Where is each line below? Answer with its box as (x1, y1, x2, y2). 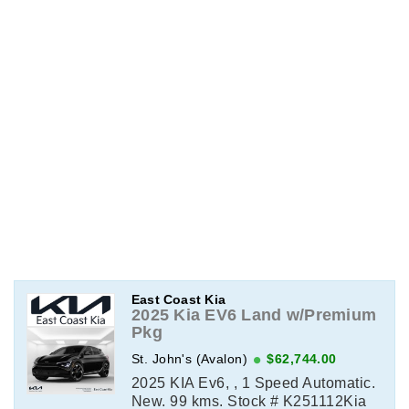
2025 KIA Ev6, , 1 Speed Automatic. (131, 374, 376, 391)
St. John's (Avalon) (131, 351, 248, 366)
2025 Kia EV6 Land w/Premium (131, 305, 377, 324)
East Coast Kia (131, 291, 225, 307)
